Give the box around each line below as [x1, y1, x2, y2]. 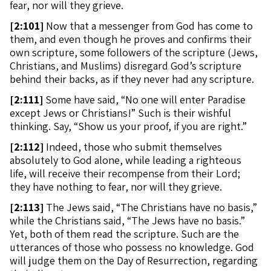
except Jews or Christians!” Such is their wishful [10, 106, 231, 120]
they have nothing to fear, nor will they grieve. [10, 180, 222, 194]
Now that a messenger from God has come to [44, 19, 253, 33]
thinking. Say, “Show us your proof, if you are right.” [10, 119, 247, 133]
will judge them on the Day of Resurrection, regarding [10, 253, 258, 267]
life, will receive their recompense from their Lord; [10, 166, 240, 180]
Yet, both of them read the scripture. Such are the [10, 227, 239, 241]
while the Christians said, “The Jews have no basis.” [10, 214, 245, 227]
